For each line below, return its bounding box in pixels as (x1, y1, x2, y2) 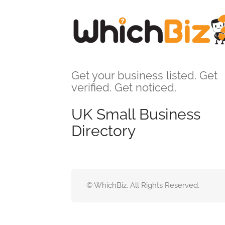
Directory (71, 122, 136, 140)
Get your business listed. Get (71, 68, 217, 82)
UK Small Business (71, 105, 200, 123)
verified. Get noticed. (71, 80, 176, 94)
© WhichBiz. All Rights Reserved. (86, 181, 199, 190)
